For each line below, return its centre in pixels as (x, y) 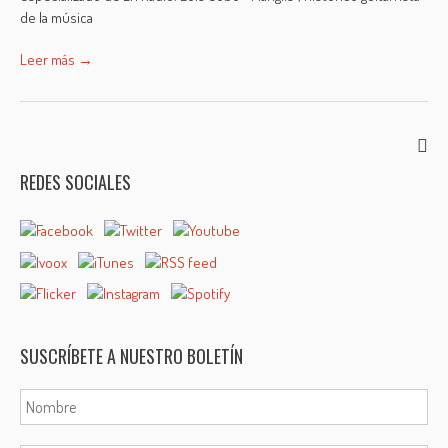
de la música (57, 17)
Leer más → (57, 59)
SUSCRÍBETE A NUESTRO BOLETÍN (132, 356)
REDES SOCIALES (76, 182)
